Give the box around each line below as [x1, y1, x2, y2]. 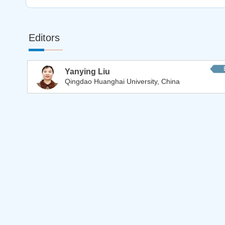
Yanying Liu [65, 67, 110, 76]
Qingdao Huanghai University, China [65, 77, 180, 86]
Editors [29, 32, 60, 44]
